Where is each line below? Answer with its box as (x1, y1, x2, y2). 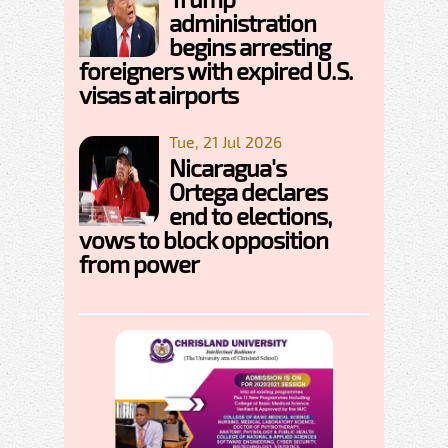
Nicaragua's (169, 152, 286, 182)
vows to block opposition (79, 224, 328, 254)
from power (79, 248, 199, 278)
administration (169, 7, 316, 37)
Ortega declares (169, 176, 327, 206)
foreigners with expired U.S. (79, 55, 353, 85)
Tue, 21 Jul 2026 (169, 131, 282, 151)
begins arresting (169, 31, 330, 61)
